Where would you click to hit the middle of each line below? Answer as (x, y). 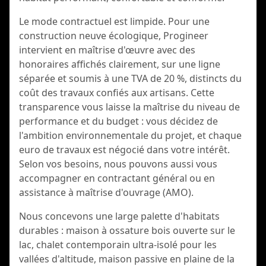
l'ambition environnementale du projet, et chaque (130, 135)
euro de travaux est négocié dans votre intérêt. (124, 150)
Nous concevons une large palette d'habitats (119, 216)
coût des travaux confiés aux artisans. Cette (117, 93)
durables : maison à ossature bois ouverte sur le (127, 230)
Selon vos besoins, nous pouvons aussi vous (118, 164)
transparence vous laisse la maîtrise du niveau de (129, 107)
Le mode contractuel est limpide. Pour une (114, 21)
